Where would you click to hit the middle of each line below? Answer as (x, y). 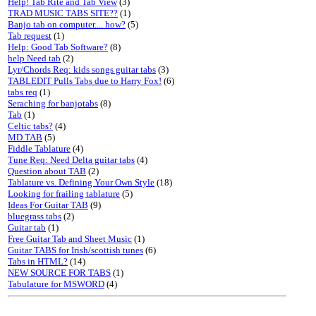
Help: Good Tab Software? (58, 47)
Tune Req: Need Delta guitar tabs (71, 160)
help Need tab (34, 58)
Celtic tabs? (30, 126)
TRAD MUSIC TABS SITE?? (63, 13)
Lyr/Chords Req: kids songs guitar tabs (82, 69)
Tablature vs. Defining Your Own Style (81, 182)
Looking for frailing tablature (64, 194)
